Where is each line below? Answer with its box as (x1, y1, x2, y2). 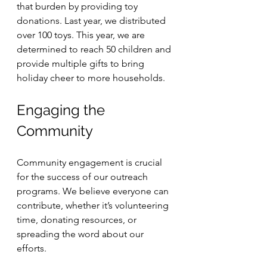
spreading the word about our (17, 228, 146, 240)
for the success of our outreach (17, 171, 150, 182)
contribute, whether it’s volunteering (17, 200, 171, 211)
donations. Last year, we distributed (17, 15, 168, 26)
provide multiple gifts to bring (17, 58, 147, 69)
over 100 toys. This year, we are (17, 29, 147, 41)
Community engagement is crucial (17, 157, 164, 168)
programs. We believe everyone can (17, 185, 171, 197)
